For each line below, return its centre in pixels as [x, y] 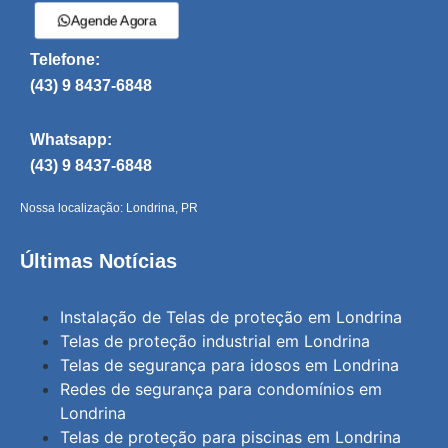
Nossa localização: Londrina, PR [109, 208]
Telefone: [65, 60]
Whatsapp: [71, 139]
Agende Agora [105, 21]
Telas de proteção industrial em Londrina [215, 340]
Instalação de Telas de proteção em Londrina [231, 316]
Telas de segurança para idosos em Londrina [229, 364]
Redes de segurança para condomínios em [221, 388]
